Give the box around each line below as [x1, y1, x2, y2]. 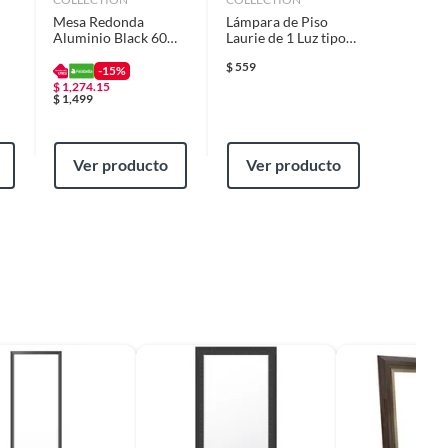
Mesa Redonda [53, 12, 145, 30]
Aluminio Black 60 [53, 28, 168, 46]
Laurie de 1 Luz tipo [226, 28, 347, 46]
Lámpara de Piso [226, 12, 329, 30]
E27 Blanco [226, 44, 297, 62]
